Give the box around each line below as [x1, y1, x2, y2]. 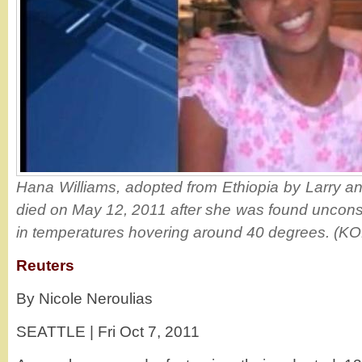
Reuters [16, 257, 74, 274]
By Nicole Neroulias [16, 290, 153, 307]
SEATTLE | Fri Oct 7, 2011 [16, 323, 200, 340]
